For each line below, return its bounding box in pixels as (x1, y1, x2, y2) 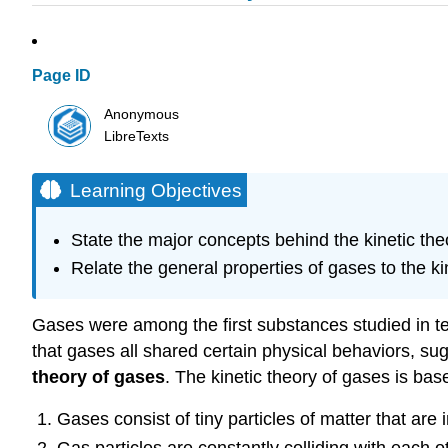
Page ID (32, 67, 91, 85)
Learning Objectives (70, 180, 242, 202)
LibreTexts (104, 128, 170, 144)
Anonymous (104, 106, 180, 122)
